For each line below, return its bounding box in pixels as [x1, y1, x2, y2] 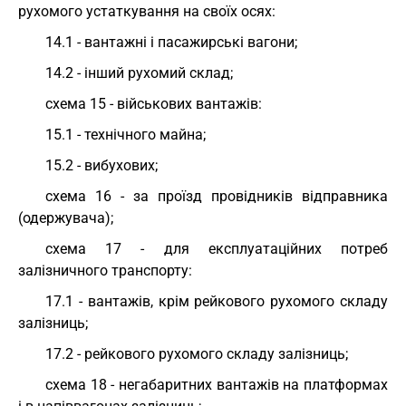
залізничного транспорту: [18, 262, 192, 279]
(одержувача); [18, 209, 113, 227]
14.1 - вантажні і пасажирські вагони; [45, 34, 297, 51]
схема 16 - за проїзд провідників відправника [45, 188, 388, 205]
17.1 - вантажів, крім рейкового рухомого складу [45, 293, 388, 310]
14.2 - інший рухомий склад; [45, 64, 233, 82]
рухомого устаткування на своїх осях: [18, 3, 275, 20]
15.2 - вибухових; [45, 157, 158, 174]
